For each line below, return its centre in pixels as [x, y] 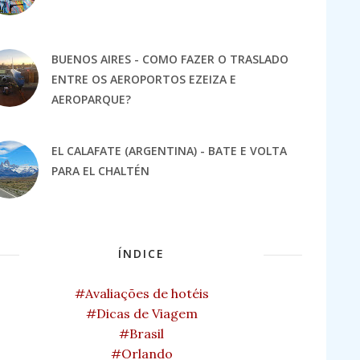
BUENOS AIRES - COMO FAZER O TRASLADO [170, 59]
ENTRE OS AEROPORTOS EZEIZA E [144, 80]
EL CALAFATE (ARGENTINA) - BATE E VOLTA [170, 151]
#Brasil [141, 334]
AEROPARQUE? [92, 100]
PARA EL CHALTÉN [101, 171]
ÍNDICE [141, 254]
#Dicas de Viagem [141, 314]
